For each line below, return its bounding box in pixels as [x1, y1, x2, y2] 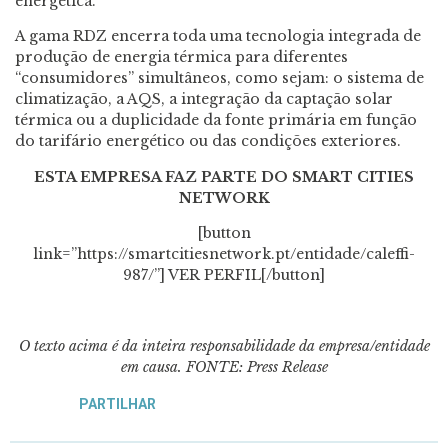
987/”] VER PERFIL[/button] [123, 265, 325, 284]
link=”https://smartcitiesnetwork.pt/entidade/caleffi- [33, 244, 415, 263]
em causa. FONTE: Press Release [120, 357, 328, 376]
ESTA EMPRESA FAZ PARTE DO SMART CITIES [34, 167, 414, 186]
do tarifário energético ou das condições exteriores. [15, 132, 401, 151]
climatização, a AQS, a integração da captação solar [15, 90, 393, 109]
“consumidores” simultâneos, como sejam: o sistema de [15, 69, 424, 88]
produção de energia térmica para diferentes [15, 48, 348, 67]
